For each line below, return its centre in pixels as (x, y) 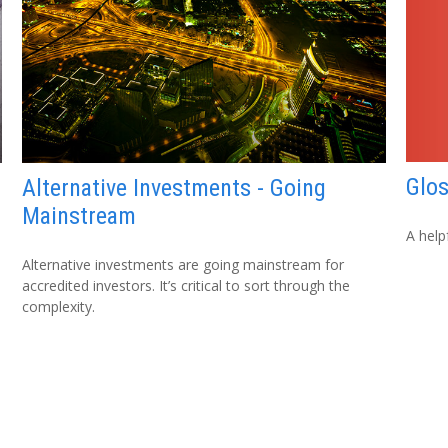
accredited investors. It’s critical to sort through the (186, 285)
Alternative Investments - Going (174, 187)
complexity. (59, 306)
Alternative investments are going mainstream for (183, 264)
